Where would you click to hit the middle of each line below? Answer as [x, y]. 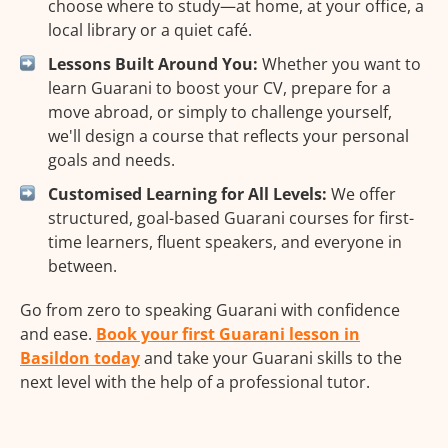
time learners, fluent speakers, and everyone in [225, 242]
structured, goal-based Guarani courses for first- [231, 218]
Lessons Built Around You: [153, 64]
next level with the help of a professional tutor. [195, 382]
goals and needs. [111, 160]
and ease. [58, 334]
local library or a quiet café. [150, 30]
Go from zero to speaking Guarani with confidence [210, 310]
